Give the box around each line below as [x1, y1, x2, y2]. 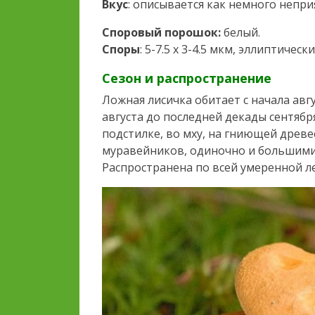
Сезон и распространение [102, 70, 271, 87]
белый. [221, 25, 260, 41]
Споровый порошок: [102, 25, 221, 41]
